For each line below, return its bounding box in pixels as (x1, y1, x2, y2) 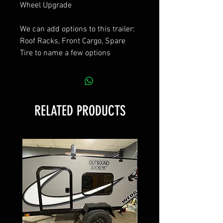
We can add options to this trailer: (20, 24, 137, 34)
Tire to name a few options (20, 48, 111, 58)
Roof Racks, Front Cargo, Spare (20, 36, 125, 46)
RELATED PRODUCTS (34, 102, 125, 119)
